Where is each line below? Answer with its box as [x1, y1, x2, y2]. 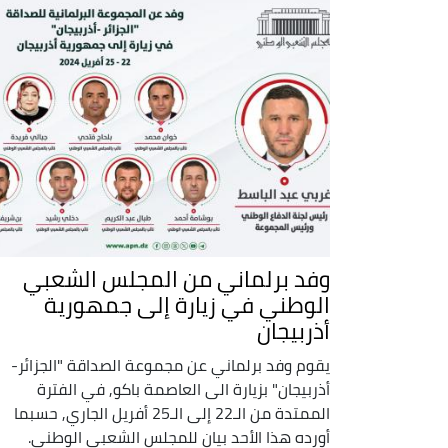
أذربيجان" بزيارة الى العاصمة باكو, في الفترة [37, 373, 330, 404]
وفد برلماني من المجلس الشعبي [23, 257, 330, 300]
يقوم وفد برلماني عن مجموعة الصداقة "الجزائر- [11, 349, 330, 380]
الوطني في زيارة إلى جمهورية [44, 283, 330, 326]
